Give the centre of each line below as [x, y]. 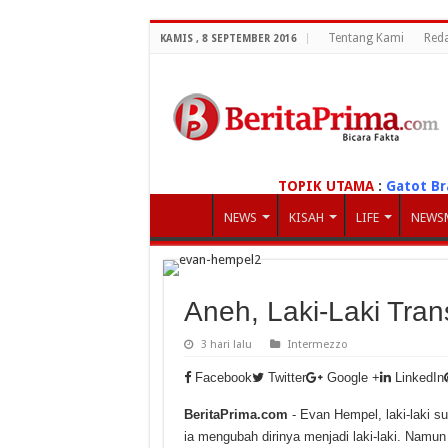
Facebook [223, 377]
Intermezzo [317, 344]
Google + [353, 377]
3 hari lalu [226, 344]
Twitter [286, 377]
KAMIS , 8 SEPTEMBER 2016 [228, 38]
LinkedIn [419, 377]
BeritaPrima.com [235, 414]
